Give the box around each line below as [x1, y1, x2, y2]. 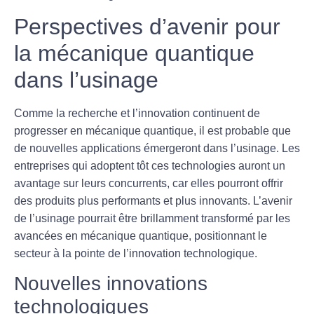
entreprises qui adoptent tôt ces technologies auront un [14, 159, 285, 172]
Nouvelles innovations [14, 273, 207, 295]
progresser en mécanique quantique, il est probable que [14, 124, 291, 137]
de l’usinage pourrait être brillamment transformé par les [14, 212, 290, 224]
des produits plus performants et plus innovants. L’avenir [14, 194, 292, 207]
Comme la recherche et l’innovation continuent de [14, 107, 260, 119]
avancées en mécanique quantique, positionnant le [14, 229, 267, 242]
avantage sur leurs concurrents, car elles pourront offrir [14, 177, 283, 189]
